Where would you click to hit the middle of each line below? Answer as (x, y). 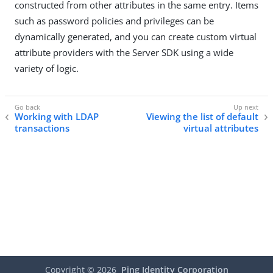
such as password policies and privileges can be (114, 21)
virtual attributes (221, 128)
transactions (42, 128)
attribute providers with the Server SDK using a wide (124, 52)
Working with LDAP (57, 117)
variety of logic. (47, 68)
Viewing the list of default (202, 117)
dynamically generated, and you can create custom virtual (136, 37)
